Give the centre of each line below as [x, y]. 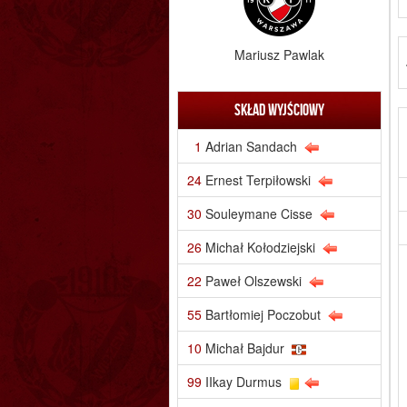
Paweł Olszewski [253, 280]
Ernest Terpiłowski [258, 179]
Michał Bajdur [244, 347]
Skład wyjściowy [279, 109]
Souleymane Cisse [258, 213]
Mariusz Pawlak [279, 54]
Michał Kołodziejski [260, 247]
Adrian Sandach [251, 146]
